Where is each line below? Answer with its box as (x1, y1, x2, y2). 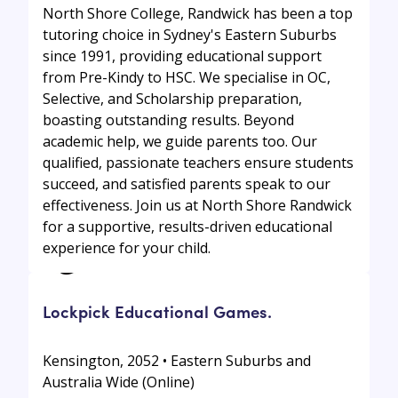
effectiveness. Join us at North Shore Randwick (43, 195, 352, 215)
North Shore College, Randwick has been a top (43, 3, 353, 23)
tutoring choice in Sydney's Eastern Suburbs (43, 24, 337, 44)
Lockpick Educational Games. (43, 299, 272, 323)
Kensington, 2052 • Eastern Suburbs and (43, 350, 311, 370)
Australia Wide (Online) (43, 371, 195, 392)
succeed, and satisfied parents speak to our (43, 173, 330, 194)
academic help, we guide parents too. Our (43, 131, 317, 151)
